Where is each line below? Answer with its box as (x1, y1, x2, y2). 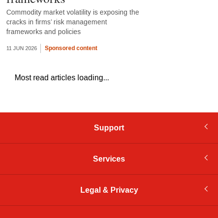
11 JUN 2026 (6, 45, 37, 52)
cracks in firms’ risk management (6, 17, 107, 27)
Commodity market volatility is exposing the (6, 7, 139, 17)
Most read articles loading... (15, 73, 109, 83)
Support (94, 122, 124, 134)
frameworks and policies (6, 27, 81, 36)
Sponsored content (44, 43, 97, 53)
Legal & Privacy (80, 184, 138, 196)
